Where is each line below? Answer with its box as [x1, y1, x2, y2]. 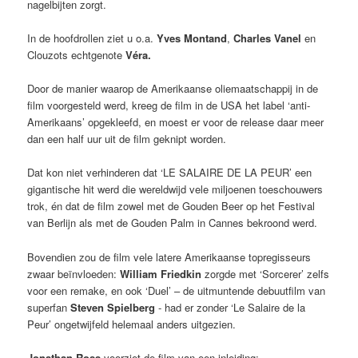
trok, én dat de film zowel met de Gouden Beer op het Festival [27, 198, 316, 214]
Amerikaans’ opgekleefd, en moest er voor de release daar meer [27, 114, 324, 130]
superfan [27, 299, 71, 315]
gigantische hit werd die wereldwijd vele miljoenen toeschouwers [27, 181, 324, 197]
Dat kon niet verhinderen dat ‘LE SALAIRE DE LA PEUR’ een [27, 165, 312, 181]
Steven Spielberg [70, 299, 159, 315]
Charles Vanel [233, 30, 302, 46]
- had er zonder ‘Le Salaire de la [158, 299, 306, 315]
